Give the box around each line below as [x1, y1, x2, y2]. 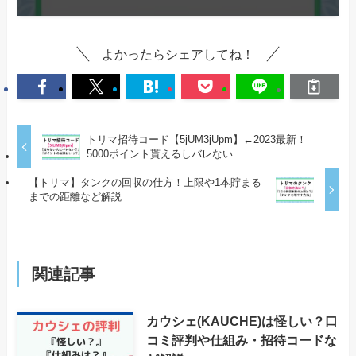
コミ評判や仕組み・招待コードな [145, 332, 337, 347]
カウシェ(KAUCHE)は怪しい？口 [145, 313, 338, 328]
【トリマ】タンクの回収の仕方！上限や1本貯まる [28, 176, 261, 188]
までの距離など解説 [28, 190, 122, 203]
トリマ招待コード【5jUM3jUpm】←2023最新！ [86, 133, 307, 145]
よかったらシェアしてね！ [102, 46, 254, 61]
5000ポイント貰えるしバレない [86, 147, 233, 160]
